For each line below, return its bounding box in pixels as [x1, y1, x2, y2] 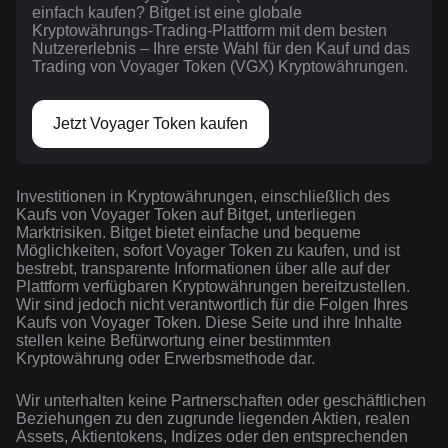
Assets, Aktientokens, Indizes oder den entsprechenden [16, 428, 408, 446]
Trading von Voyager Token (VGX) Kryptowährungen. [32, 58, 408, 76]
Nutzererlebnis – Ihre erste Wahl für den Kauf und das [32, 40, 410, 58]
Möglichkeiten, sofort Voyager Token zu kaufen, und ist [16, 242, 400, 260]
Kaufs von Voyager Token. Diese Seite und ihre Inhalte [16, 314, 402, 332]
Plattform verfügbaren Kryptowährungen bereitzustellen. [16, 278, 410, 296]
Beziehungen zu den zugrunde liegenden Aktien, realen [16, 410, 410, 428]
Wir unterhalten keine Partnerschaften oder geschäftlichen [16, 392, 426, 410]
